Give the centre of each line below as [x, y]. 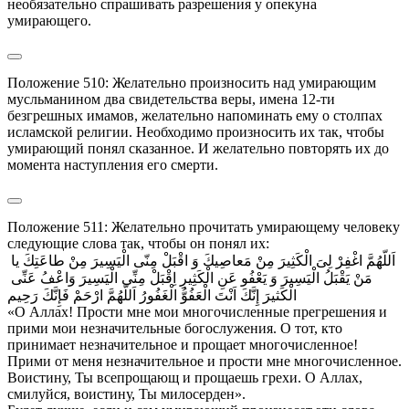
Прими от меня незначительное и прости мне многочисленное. [204, 361]
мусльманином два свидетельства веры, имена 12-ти [171, 99]
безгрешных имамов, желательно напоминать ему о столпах [195, 115]
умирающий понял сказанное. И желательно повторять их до [198, 148]
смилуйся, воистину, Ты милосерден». [126, 393]
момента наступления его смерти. [113, 164]
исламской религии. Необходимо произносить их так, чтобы [196, 131]
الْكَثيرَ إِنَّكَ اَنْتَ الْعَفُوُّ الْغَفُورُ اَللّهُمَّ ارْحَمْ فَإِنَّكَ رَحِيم [152, 295]
